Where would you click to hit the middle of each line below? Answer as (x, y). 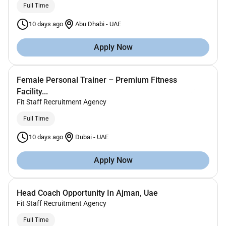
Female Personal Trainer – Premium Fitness (97, 80)
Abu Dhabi (91, 24)
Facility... (32, 91)
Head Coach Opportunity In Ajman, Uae (87, 193)
